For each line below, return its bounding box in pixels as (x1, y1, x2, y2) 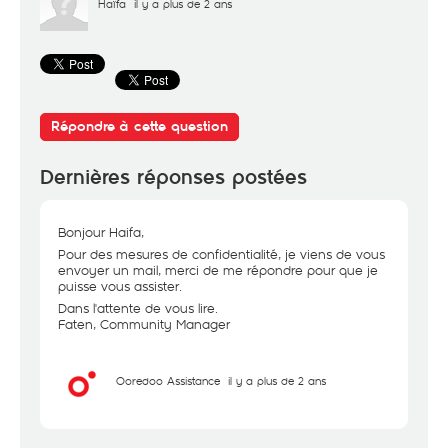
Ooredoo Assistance (116, 373, 220, 388)
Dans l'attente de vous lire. (58, 299, 218, 317)
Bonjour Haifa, (58, 223, 144, 241)
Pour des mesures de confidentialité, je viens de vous (58, 245, 385, 263)
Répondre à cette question (51, 118, 228, 135)
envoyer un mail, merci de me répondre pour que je (58, 261, 378, 279)
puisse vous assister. (58, 277, 182, 295)
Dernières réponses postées (40, 165, 307, 190)
